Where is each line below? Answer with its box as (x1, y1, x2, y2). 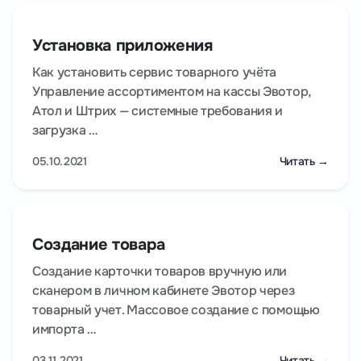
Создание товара (32, 234, 165, 255)
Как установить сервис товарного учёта (32, 64, 277, 81)
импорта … (32, 321, 97, 338)
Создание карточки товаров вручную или (32, 263, 288, 280)
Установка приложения (32, 35, 213, 56)
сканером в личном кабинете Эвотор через (32, 282, 295, 300)
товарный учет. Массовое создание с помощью (32, 301, 320, 319)
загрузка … (32, 122, 98, 139)
